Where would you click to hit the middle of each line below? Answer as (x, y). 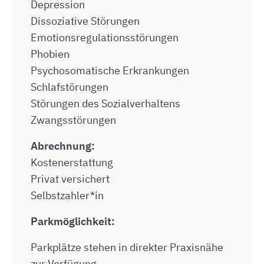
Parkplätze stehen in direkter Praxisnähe (127, 247)
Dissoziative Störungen (85, 21)
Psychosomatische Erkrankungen (110, 70)
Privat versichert (70, 179)
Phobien (50, 54)
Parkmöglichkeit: (73, 221)
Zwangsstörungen (73, 120)
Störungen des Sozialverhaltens (105, 103)
